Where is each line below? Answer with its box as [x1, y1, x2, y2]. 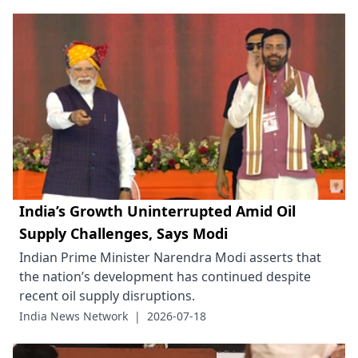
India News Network [19, 308, 128, 324]
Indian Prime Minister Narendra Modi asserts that [19, 248, 321, 266]
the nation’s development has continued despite [19, 267, 311, 285]
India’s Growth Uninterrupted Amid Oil [19, 201, 296, 221]
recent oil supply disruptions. [19, 286, 195, 304]
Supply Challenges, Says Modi [19, 223, 228, 243]
